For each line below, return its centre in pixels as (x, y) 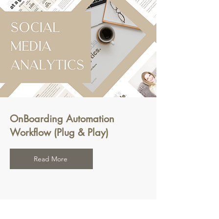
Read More (50, 159)
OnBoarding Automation (62, 119)
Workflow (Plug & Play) (59, 133)
